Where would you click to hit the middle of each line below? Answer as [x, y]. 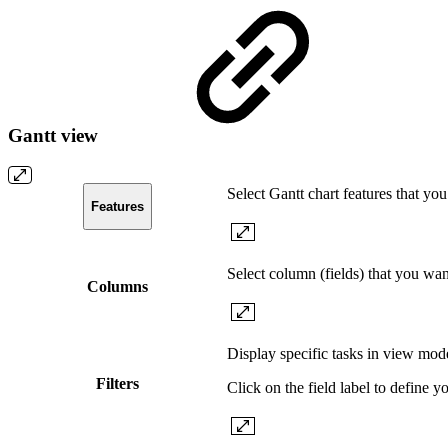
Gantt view [55, 136]
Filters [117, 383]
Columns [117, 286]
